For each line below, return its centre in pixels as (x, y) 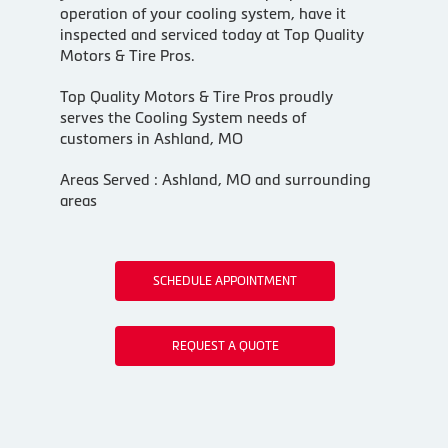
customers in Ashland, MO (151, 138)
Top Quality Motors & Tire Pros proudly (196, 96)
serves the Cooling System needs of (182, 117)
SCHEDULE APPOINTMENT (225, 280)
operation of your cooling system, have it (202, 13)
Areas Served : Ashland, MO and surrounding (215, 179)
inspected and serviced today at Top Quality (211, 34)
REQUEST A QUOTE (225, 345)
